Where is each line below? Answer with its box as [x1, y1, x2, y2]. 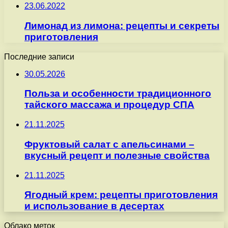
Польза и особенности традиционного [24, 88, 211, 99]
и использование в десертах [24, 201, 164, 212]
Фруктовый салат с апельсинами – [24, 138, 194, 150]
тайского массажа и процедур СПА [24, 99, 194, 110]
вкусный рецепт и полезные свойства [24, 150, 210, 161]
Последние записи [4, 52, 74, 61]
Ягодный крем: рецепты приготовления [24, 189, 218, 201]
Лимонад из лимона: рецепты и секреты [24, 20, 219, 32]
